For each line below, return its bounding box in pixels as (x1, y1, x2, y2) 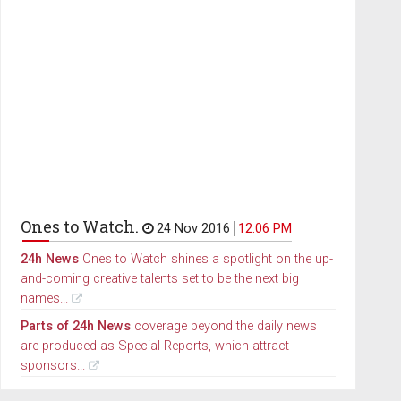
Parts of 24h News (20, 319, 131, 335)
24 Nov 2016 (152, 221, 234, 237)
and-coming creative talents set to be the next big (20, 271, 299, 287)
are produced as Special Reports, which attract (20, 338, 289, 354)
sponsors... (20, 358, 85, 374)
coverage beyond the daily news (130, 319, 317, 335)
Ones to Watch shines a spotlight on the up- (78, 252, 333, 268)
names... (20, 291, 68, 307)
